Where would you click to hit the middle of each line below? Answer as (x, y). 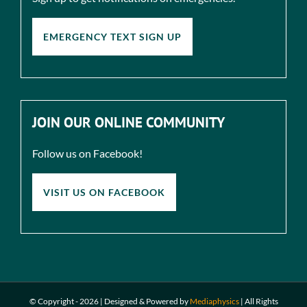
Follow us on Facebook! (87, 153)
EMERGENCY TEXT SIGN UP (112, 36)
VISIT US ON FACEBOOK (104, 192)
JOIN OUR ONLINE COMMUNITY (128, 122)
